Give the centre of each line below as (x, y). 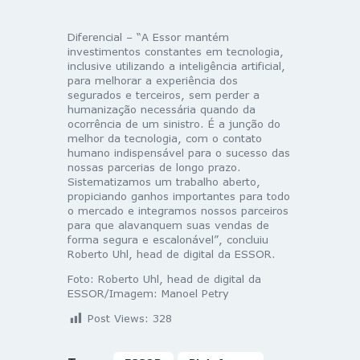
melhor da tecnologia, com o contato (165, 139)
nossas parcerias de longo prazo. (154, 168)
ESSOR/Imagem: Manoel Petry (148, 294)
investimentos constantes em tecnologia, (176, 52)
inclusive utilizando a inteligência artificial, (176, 66)
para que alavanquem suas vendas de (168, 225)
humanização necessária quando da (162, 110)
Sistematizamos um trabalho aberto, (164, 182)
